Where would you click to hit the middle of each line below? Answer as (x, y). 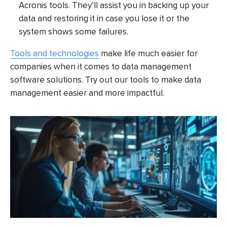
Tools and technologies (54, 53)
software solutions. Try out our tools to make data (106, 80)
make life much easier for (148, 53)
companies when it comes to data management (101, 66)
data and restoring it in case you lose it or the (104, 18)
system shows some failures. (74, 31)
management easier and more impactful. (87, 93)
